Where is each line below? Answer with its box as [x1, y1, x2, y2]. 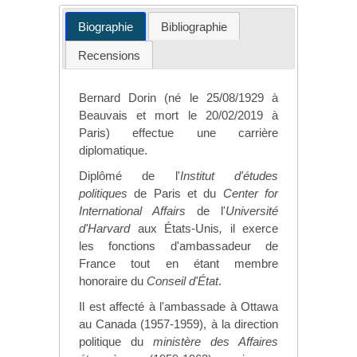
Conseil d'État [147, 274, 218, 288]
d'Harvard [79, 222, 138, 236]
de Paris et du [127, 186, 223, 201]
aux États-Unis [137, 222, 219, 236]
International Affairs [79, 204, 186, 218]
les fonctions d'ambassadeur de [79, 239, 278, 253]
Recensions [78, 48, 140, 62]
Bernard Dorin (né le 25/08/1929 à [79, 91, 278, 105]
